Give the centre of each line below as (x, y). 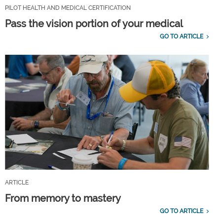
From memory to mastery (63, 198)
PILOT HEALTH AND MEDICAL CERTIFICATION (68, 8)
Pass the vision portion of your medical (94, 23)
